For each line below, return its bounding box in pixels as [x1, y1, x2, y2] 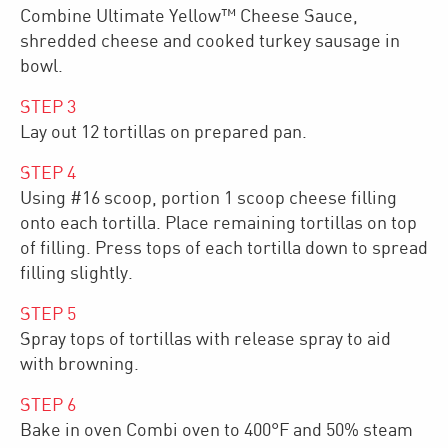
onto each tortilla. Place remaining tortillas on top [20, 213, 417, 233]
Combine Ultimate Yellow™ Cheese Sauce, [20, 6, 358, 26]
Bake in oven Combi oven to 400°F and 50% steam [20, 420, 413, 440]
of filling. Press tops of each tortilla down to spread [20, 238, 428, 258]
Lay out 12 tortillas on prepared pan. [20, 122, 307, 142]
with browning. [20, 354, 139, 374]
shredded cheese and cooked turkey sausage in [20, 31, 400, 51]
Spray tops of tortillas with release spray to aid [20, 329, 391, 349]
